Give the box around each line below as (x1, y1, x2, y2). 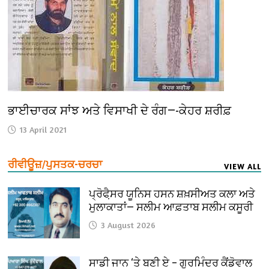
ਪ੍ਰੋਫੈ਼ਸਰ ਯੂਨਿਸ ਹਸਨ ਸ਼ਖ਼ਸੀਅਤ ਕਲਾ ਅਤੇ (89, 187, 256, 200)
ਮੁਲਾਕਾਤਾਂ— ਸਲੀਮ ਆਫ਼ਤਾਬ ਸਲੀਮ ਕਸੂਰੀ (89, 200, 253, 213)
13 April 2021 (20, 124, 67, 134)
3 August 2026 (101, 219, 156, 230)
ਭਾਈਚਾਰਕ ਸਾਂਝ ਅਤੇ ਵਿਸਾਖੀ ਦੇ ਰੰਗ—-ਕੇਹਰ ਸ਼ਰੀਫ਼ (8, 103, 232, 118)
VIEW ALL (223, 161, 261, 171)
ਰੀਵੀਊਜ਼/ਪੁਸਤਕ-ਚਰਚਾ (8, 157, 103, 171)
